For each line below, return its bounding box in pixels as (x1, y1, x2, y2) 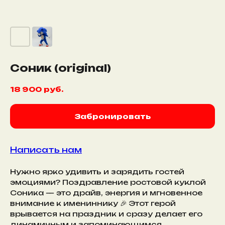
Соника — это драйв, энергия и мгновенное (10, 188, 202, 197)
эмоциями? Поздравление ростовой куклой (10, 178, 206, 187)
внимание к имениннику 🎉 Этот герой (10, 199, 176, 208)
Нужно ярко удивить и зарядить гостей (10, 167, 184, 176)
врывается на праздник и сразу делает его (10, 209, 202, 218)
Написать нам (10, 145, 82, 155)
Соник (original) (10, 62, 111, 74)
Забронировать (74, 112, 151, 121)
